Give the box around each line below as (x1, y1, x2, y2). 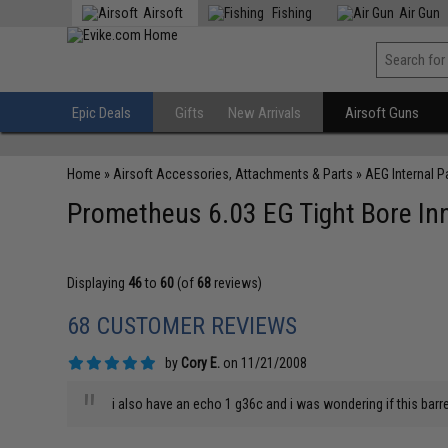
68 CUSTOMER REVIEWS (67, 312, 298, 340)
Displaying (67, 275, 129, 291)
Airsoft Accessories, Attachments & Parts (113, 166, 354, 182)
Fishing (269, 5, 313, 21)
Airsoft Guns (345, 104, 420, 122)
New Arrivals (228, 104, 302, 122)
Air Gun (399, 5, 441, 21)
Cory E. (181, 355, 221, 371)
